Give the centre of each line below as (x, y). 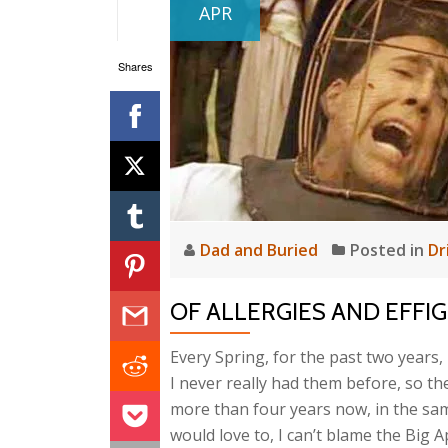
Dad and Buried (261, 250)
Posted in (389, 250)
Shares (135, 65)
